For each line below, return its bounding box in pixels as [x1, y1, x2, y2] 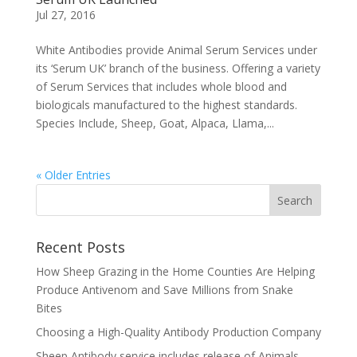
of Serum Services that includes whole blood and [35, 79, 287, 94]
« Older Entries [35, 167, 111, 182]
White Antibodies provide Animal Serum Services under [35, 42, 317, 57]
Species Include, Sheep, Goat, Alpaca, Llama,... [35, 116, 274, 131]
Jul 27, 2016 [35, 7, 96, 22]
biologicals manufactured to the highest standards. [35, 97, 297, 112]
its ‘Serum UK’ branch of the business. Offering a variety [35, 61, 320, 76]
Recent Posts [35, 237, 125, 257]
